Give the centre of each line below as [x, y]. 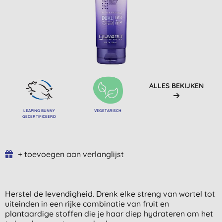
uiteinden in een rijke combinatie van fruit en [87, 203]
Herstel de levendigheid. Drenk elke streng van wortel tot [110, 194]
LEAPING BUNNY [39, 110]
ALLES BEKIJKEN [176, 85]
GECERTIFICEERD [39, 116]
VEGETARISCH [108, 110]
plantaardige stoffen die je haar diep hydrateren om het [109, 213]
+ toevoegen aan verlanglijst [71, 154]
